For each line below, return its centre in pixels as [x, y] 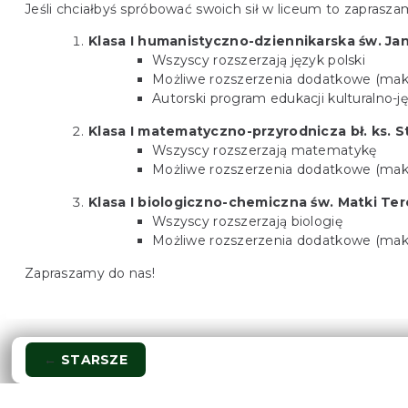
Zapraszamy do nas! [90, 273]
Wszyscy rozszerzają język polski [259, 60]
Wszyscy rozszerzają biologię [247, 221]
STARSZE [92, 359]
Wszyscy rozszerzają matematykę [265, 150]
